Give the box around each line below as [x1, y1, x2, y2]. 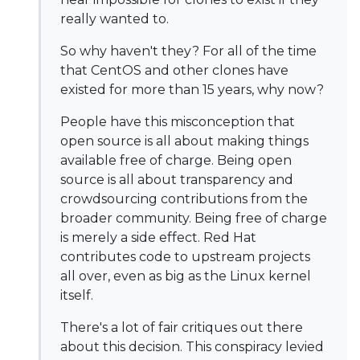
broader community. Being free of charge [60, 211, 327, 226]
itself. [60, 288, 93, 303]
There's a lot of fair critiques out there [60, 320, 303, 335]
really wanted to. [60, 11, 169, 27]
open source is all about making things [60, 133, 309, 149]
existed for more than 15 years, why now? [60, 82, 324, 97]
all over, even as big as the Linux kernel [60, 268, 311, 284]
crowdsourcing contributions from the [60, 191, 308, 207]
